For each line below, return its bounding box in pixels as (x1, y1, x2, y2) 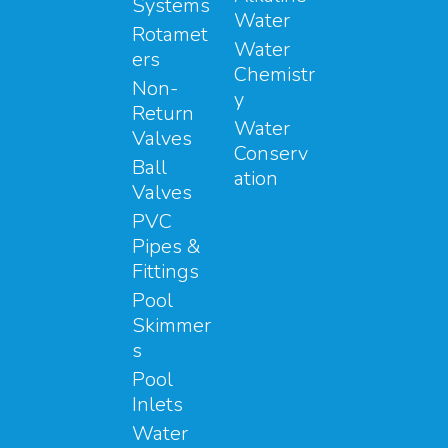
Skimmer (132, 311, 211, 339)
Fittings (132, 257, 199, 285)
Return (132, 99, 194, 127)
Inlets (132, 390, 183, 418)
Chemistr (234, 60, 315, 88)
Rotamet (132, 20, 208, 48)
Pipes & (132, 232, 201, 260)
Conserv (234, 139, 308, 167)
